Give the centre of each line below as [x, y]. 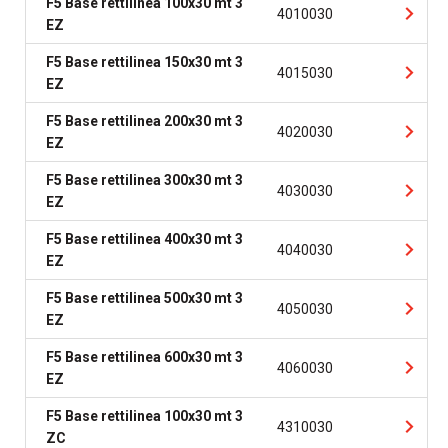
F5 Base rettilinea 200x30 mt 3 [144, 121]
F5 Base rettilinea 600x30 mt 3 [144, 357]
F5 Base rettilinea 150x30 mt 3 [144, 62]
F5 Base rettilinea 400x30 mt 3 [144, 239]
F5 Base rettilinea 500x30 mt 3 [144, 298]
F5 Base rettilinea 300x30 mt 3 [144, 180]
